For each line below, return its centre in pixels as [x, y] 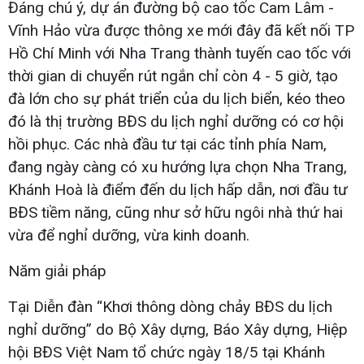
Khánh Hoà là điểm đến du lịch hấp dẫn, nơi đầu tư [178, 189]
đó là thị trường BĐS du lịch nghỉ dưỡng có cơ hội [176, 121]
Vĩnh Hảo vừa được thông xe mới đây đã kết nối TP [181, 30]
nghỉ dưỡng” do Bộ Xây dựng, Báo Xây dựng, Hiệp [178, 329]
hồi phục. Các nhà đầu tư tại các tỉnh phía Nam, [167, 144]
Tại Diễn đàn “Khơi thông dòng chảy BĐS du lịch [170, 306]
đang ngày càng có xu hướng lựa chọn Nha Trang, [178, 167]
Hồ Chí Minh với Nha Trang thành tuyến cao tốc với [180, 53]
